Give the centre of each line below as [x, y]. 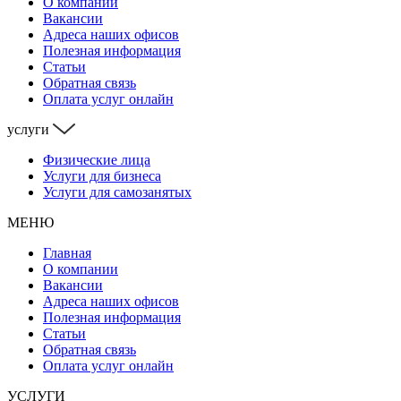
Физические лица [97, 159]
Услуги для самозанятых [117, 192]
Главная [67, 252]
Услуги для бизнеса [102, 175]
